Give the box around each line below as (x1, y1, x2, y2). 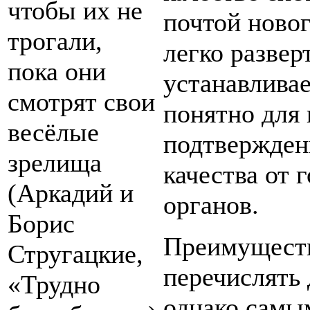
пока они (8, 57, 106, 86)
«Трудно (8, 270, 100, 300)
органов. (163, 190, 259, 219)
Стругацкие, (8, 239, 143, 269)
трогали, (8, 26, 102, 56)
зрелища (8, 148, 102, 178)
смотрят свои (8, 87, 155, 117)
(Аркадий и (8, 179, 134, 208)
